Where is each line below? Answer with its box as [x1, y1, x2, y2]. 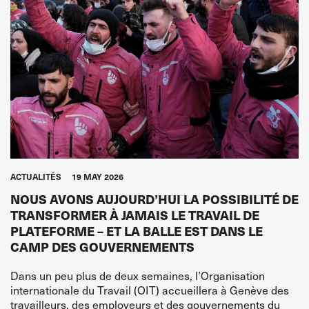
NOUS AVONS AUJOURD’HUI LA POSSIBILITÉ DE [10, 190, 299, 208]
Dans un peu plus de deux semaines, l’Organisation [10, 266, 265, 283]
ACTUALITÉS [10, 170, 61, 182]
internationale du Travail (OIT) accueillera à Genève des [10, 281, 289, 298]
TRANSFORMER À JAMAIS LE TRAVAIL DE [10, 206, 259, 223]
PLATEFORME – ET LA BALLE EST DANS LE [10, 221, 263, 239]
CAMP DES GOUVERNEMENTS [10, 237, 195, 255]
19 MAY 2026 [72, 170, 123, 182]
